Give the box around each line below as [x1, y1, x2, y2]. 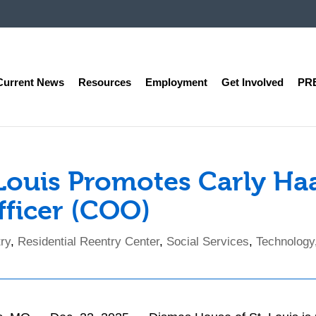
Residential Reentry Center [18, 234, 160, 248]
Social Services [166, 234, 250, 248]
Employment [145, 75, 207, 88]
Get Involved [221, 75, 284, 88]
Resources [78, 75, 131, 88]
